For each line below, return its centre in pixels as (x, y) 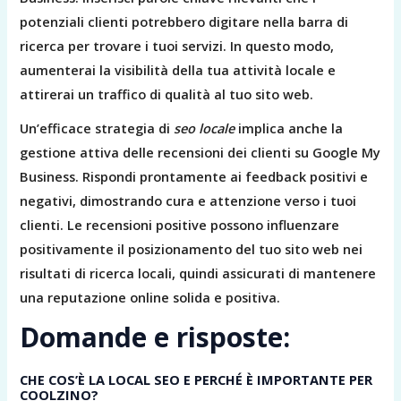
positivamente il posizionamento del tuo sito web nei (192, 249)
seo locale (205, 128)
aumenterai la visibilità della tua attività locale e (178, 70)
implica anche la (289, 128)
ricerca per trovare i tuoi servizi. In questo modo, (177, 46)
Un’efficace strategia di (97, 128)
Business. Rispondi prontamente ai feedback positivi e (194, 177)
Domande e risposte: (155, 337)
